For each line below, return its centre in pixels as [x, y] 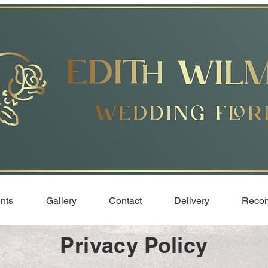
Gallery [61, 201]
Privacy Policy [134, 245]
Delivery [192, 201]
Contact [125, 201]
